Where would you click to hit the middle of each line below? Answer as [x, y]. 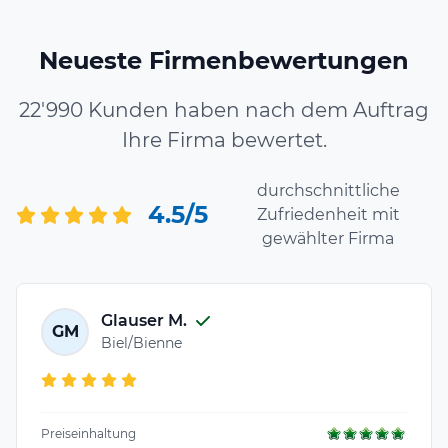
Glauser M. [144, 321]
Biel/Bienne [141, 343]
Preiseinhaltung [88, 433]
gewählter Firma [328, 238]
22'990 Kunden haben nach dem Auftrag [224, 109]
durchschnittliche [328, 190]
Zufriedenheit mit [328, 214]
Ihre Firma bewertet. [224, 139]
